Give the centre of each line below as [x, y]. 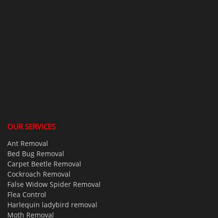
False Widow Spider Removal [54, 184]
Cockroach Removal [39, 174]
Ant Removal [28, 143]
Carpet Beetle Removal [44, 163]
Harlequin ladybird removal [52, 204]
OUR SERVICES [31, 126]
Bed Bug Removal [36, 153]
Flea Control [27, 194]
